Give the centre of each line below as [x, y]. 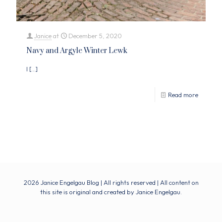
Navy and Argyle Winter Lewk [77, 51]
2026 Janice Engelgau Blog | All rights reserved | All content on [111, 183]
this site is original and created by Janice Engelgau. [111, 192]
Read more [183, 95]
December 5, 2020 [95, 36]
